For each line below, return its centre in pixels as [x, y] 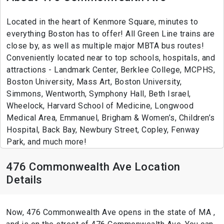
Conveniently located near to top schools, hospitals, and [111, 57]
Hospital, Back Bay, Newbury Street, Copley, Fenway [103, 129]
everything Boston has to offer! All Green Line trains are [111, 33]
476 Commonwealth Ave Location [93, 166]
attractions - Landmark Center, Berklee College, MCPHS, [111, 69]
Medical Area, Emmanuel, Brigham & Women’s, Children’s [111, 117]
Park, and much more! [46, 141]
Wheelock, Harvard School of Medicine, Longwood [100, 105]
